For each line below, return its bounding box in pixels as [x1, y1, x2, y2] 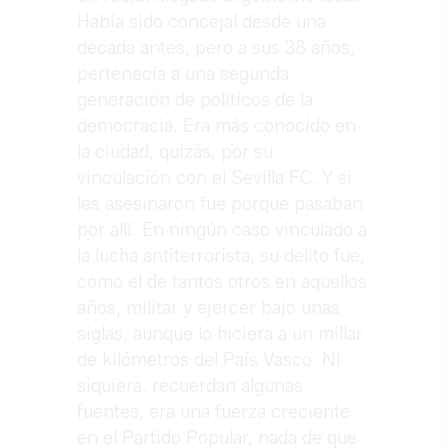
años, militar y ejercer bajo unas [77, 297, 341, 320]
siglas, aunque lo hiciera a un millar [77, 323, 364, 346]
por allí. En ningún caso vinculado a [77, 219, 368, 242]
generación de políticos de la [77, 89, 314, 112]
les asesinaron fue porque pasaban [77, 193, 364, 216]
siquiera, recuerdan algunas [77, 375, 304, 398]
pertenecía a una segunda [77, 63, 290, 86]
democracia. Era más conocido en [77, 115, 357, 138]
